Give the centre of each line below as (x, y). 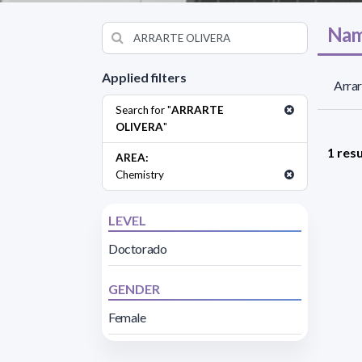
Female (127, 317)
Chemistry (140, 174)
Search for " (143, 109)
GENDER (134, 288)
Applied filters (144, 77)
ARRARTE (198, 109)
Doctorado (138, 248)
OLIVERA (139, 126)
